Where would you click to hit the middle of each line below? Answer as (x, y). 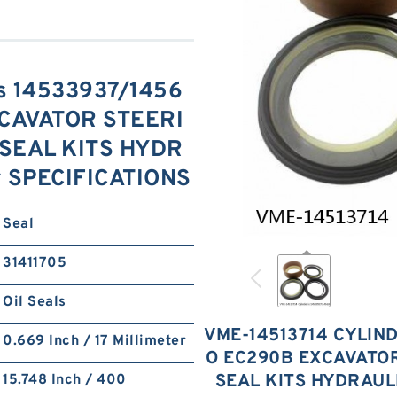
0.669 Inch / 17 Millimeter (95, 341)
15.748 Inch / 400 (65, 380)
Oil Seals (35, 302)
